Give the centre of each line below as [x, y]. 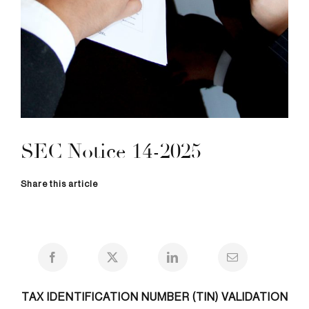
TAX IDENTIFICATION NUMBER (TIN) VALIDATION [154, 297]
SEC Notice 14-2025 [111, 151]
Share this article [59, 183]
